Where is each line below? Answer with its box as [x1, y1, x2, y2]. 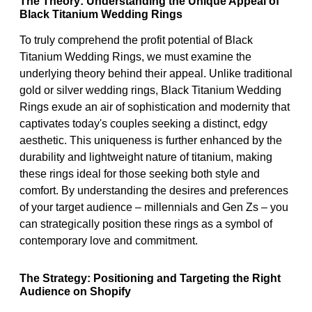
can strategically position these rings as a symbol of [19, 217, 272, 230]
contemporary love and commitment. [19, 234, 198, 247]
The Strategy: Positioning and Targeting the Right [19, 272, 281, 284]
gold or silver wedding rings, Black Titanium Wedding [19, 84, 281, 96]
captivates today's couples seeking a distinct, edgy [19, 117, 267, 130]
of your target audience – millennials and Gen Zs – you [19, 201, 288, 213]
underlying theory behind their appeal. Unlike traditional [19, 67, 292, 79]
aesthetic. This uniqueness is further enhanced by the [19, 134, 282, 146]
